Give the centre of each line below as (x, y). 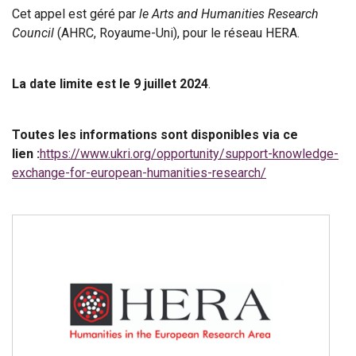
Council (33, 33)
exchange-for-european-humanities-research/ (139, 173)
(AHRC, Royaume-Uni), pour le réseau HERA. (177, 33)
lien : (26, 154)
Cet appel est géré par (75, 14)
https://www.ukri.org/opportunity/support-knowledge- (189, 154)
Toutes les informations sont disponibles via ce (155, 135)
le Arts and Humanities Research (229, 14)
